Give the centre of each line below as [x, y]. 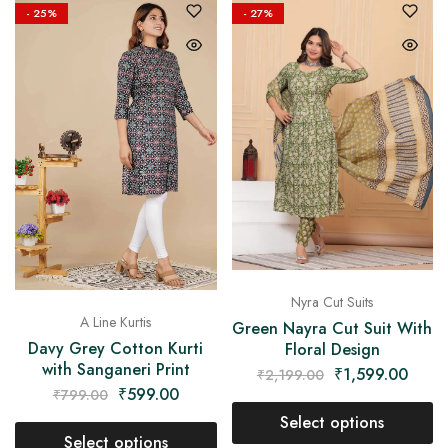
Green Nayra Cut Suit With [332, 328]
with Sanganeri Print [115, 369]
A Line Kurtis [116, 321]
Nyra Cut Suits [332, 301]
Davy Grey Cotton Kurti [116, 348]
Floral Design [332, 349]
